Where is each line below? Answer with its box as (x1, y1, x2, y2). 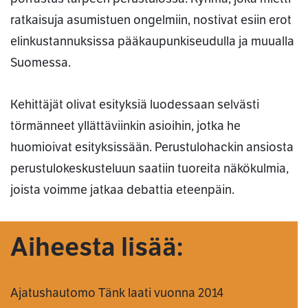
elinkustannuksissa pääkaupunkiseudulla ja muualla (10, 34, 294, 49)
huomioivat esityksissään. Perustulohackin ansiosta (10, 140, 294, 155)
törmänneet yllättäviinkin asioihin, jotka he (10, 118, 241, 134)
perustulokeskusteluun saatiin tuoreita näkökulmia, (10, 161, 289, 177)
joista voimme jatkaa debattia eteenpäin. (10, 182, 234, 198)
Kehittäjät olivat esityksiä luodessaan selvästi (10, 97, 259, 113)
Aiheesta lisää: (10, 231, 183, 263)
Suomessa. (10, 55, 71, 71)
